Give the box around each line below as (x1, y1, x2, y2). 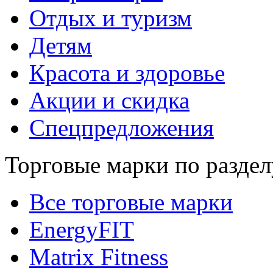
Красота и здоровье (29, 60, 225, 86)
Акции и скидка (29, 87, 190, 113)
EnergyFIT (29, 216, 134, 243)
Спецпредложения (29, 115, 214, 141)
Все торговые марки (29, 189, 233, 215)
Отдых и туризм (29, 5, 192, 31)
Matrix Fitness (29, 244, 168, 270)
